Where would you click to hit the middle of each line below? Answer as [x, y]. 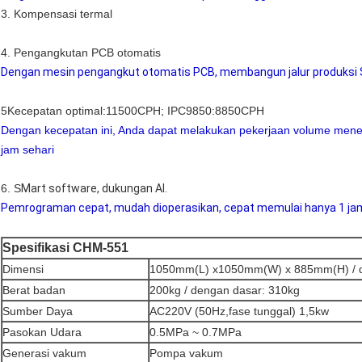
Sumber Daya [38, 311]
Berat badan [34, 290]
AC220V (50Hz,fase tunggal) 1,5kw [239, 311]
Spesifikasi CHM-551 [65, 248]
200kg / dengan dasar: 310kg [225, 290]
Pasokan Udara [42, 333]
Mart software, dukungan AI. [94, 189]
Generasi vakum [44, 354]
